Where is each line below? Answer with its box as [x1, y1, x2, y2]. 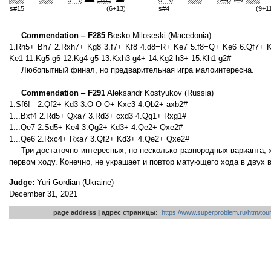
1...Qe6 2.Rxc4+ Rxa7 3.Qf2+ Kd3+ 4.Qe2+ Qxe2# [9, 134, 189, 144]
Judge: [9, 177, 34, 187]
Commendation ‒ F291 [21, 88, 105, 98]
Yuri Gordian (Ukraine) [34, 177, 114, 187]
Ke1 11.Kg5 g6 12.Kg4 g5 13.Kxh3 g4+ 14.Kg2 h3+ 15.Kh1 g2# [9, 54, 231, 64]
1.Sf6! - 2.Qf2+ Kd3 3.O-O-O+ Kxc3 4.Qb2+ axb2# [9, 100, 188, 109]
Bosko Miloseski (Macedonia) [105, 31, 211, 41]
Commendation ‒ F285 [21, 31, 105, 41]
